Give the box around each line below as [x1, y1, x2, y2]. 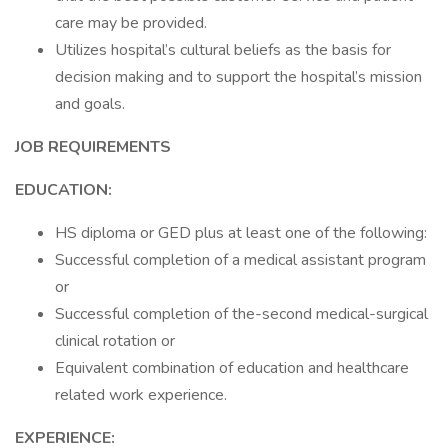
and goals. [55, 93, 125, 115]
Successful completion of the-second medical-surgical [55, 303, 428, 325]
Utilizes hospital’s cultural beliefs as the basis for [55, 39, 391, 61]
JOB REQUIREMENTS [15, 136, 171, 158]
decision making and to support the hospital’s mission [55, 66, 422, 88]
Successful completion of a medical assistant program [55, 249, 426, 271]
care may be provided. [55, 12, 207, 34]
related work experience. [55, 384, 227, 406]
